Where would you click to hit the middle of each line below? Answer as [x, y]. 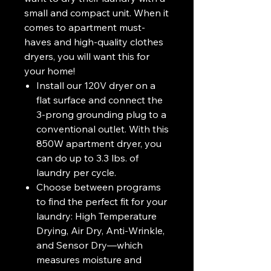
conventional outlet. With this [103, 129]
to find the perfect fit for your [102, 201]
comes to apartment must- [85, 27]
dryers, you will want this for [87, 56]
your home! [50, 71]
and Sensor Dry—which [90, 245]
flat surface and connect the [100, 100]
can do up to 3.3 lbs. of [87, 158]
